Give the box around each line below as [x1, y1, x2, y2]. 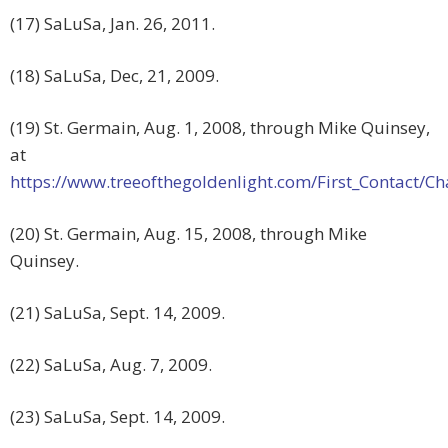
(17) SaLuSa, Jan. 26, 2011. [10, 12, 215, 36]
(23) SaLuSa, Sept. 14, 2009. [10, 405, 225, 429]
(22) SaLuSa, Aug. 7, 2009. [10, 353, 212, 377]
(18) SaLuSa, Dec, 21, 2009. [10, 64, 219, 88]
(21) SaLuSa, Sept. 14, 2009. [10, 301, 225, 325]
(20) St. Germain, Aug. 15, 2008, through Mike [10, 222, 367, 246]
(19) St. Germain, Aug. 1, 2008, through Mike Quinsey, [10, 116, 430, 140]
